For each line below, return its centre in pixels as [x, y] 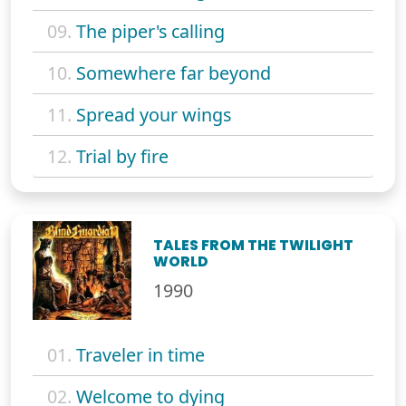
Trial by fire [122, 156]
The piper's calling [150, 31]
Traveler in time [140, 355]
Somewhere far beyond [174, 72]
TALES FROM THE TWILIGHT [254, 245]
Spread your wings [154, 114]
